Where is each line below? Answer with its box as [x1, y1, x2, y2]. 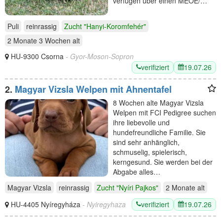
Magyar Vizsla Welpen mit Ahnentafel [15, 82, 172, 96]
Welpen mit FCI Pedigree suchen [113, 107, 216, 117]
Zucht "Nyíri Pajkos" [97, 182, 158, 192]
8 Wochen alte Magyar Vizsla [113, 97, 204, 108]
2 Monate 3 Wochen [7, 35, 71, 45]
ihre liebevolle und [113, 117, 170, 127]
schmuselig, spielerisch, [113, 147, 187, 157]
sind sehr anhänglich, [113, 137, 180, 147]
